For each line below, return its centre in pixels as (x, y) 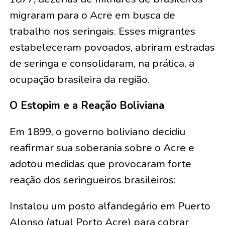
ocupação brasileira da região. (79, 80)
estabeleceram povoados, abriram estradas (112, 47)
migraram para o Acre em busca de (92, 15)
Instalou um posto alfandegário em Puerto (110, 206)
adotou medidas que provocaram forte (100, 164)
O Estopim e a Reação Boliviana (87, 106)
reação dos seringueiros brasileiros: (92, 180)
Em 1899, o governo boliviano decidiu (97, 132)
